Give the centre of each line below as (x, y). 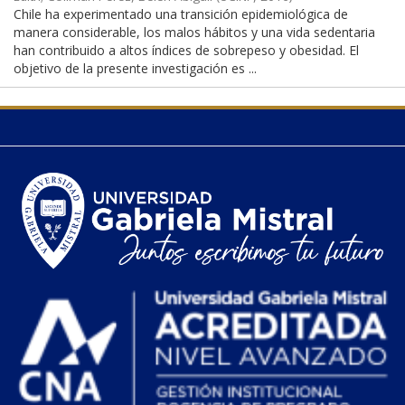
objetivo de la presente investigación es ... (135, 69)
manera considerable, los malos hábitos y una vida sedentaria (194, 33)
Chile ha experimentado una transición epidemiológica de (181, 14)
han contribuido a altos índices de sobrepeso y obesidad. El (186, 51)
